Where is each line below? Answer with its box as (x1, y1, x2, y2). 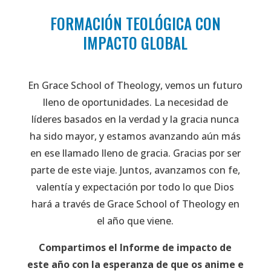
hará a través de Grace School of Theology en (31, 197, 240, 211)
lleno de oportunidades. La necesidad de (42, 95, 228, 109)
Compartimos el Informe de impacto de (39, 240, 232, 254)
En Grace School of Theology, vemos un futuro (28, 78, 243, 92)
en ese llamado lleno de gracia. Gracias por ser (30, 146, 241, 160)
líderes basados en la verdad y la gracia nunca (31, 112, 240, 126)
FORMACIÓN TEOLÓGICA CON (50, 11, 221, 34)
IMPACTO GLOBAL (83, 31, 188, 54)
